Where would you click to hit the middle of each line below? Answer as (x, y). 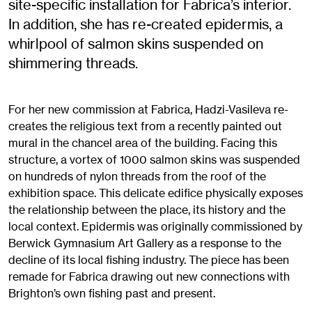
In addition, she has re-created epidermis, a (146, 24)
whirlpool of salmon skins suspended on (136, 44)
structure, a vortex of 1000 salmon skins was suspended (154, 160)
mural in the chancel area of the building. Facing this (143, 143)
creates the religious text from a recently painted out (145, 126)
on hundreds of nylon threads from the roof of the (137, 177)
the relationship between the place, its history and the (147, 210)
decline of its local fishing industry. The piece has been (149, 260)
